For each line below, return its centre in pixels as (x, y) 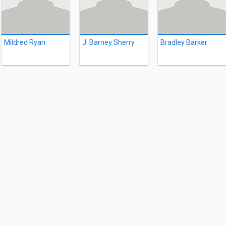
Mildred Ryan (25, 42)
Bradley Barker (184, 42)
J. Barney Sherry (108, 42)
